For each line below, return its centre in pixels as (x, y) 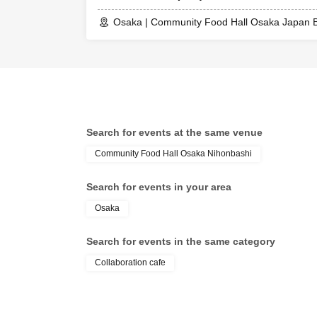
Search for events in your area (159, 187)
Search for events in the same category (181, 242)
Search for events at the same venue (174, 133)
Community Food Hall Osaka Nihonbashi (173, 154)
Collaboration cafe (130, 263)
